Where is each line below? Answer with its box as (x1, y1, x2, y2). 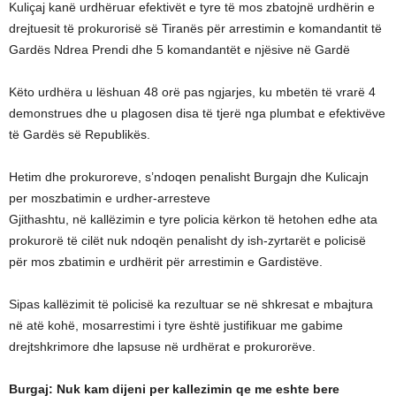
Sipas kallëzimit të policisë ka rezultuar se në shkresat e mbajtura (9, 297, 373, 311)
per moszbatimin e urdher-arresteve (9, 191, 210, 205)
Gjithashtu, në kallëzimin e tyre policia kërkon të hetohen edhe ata (9, 212, 377, 226)
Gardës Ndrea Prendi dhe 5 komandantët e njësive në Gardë (9, 42, 350, 57)
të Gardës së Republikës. (9, 127, 150, 141)
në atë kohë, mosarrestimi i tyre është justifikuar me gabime (9, 318, 343, 332)
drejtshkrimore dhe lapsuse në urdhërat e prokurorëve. (9, 339, 316, 354)
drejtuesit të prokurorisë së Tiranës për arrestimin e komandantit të (9, 21, 382, 35)
